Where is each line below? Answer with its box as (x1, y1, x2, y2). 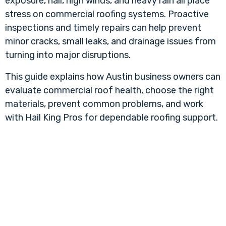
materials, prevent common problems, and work (5, 98, 203, 109)
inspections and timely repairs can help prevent (5, 22, 201, 33)
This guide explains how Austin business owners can (5, 71, 220, 82)
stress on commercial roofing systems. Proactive (5, 8, 209, 20)
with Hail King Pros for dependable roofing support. (5, 111, 218, 123)
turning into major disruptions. (5, 49, 131, 61)
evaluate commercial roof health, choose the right (5, 84, 214, 96)
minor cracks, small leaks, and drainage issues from (5, 35, 216, 47)
